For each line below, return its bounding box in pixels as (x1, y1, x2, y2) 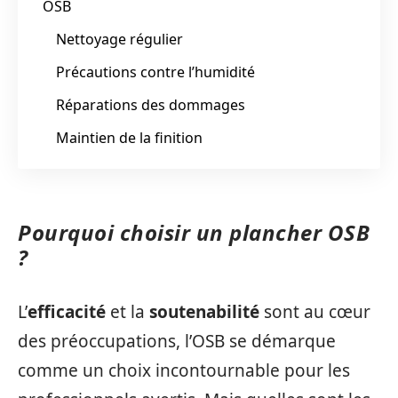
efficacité (28, 299, 106, 323)
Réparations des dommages (56, 94, 245, 115)
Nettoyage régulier (56, 28, 183, 49)
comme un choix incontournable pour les (18, 358, 350, 382)
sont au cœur (259, 299, 370, 323)
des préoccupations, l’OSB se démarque (18, 329, 336, 353)
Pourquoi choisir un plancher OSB (18, 218, 370, 247)
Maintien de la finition (56, 127, 203, 147)
